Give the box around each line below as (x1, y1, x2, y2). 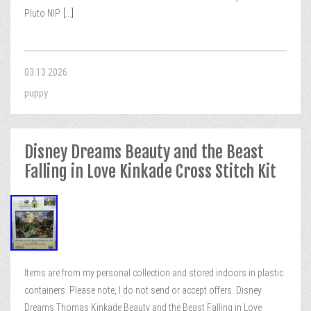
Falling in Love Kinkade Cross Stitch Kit (24, 161, 276, 182)
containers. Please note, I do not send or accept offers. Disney (24, 285, 262, 296)
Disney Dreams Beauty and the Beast (24, 142, 264, 162)
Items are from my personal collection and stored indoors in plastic (24, 267, 283, 278)
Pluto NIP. (24, 8, 61, 19)
